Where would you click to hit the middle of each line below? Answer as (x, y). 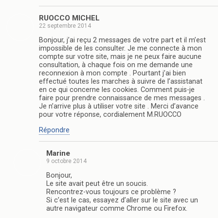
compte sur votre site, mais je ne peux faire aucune (120, 57)
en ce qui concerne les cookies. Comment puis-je (117, 90)
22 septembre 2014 (65, 26)
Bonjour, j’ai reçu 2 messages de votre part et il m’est (122, 40)
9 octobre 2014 (66, 161)
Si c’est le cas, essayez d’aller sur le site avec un (122, 200)
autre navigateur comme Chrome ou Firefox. (117, 209)
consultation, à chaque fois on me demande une (116, 65)
